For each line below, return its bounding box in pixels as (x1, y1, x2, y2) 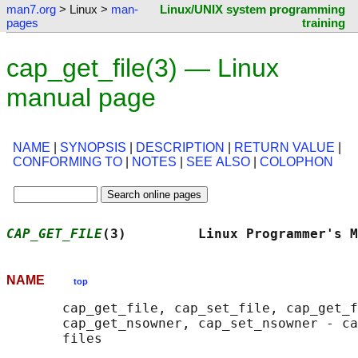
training (302, 16, 345, 30)
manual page (6, 83, 156, 112)
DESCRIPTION (136, 141, 225, 155)
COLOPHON (260, 155, 333, 169)
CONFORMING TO (13, 155, 122, 169)
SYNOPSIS (60, 141, 126, 155)
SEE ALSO (186, 155, 250, 169)
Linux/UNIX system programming (160, 2, 345, 16)
